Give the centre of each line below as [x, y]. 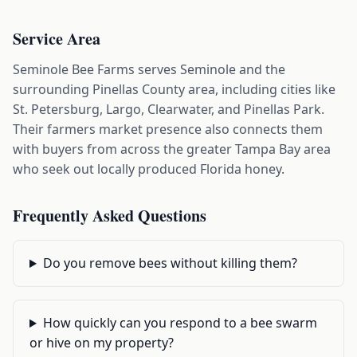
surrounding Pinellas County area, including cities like [174, 90]
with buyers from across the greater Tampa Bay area [172, 149]
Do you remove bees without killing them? [170, 263]
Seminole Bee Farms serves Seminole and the [149, 70]
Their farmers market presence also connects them [168, 129]
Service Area [57, 39]
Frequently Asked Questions [110, 216]
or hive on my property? [102, 343]
